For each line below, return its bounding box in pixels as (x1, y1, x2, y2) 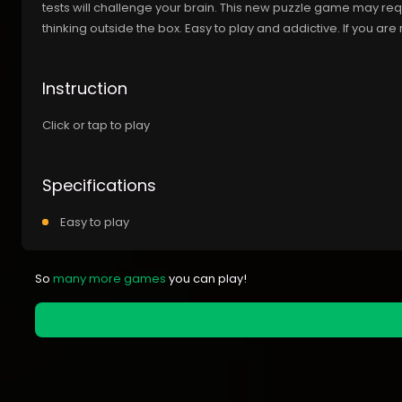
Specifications (42, 174, 156, 197)
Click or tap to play (42, 117, 150, 135)
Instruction (42, 77, 127, 100)
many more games (53, 270, 166, 288)
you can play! (166, 270, 247, 288)
